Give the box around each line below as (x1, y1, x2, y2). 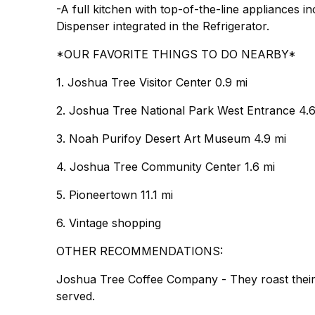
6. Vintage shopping (56, 216, 161, 230)
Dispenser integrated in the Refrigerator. (56, 19, 269, 33)
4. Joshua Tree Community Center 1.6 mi (56, 160, 275, 174)
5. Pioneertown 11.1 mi (56, 188, 173, 202)
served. (56, 289, 95, 303)
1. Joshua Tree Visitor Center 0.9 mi (56, 75, 247, 89)
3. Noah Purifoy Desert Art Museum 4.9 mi (56, 131, 286, 146)
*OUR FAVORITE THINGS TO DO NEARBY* (56, 47, 296, 61)
